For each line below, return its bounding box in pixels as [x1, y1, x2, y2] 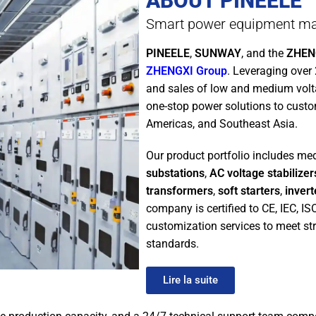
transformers [146, 184, 214, 198]
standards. [146, 237, 200, 251]
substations [146, 166, 205, 181]
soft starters [218, 184, 281, 198]
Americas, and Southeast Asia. [146, 117, 298, 131]
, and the [241, 47, 287, 61]
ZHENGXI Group [146, 64, 228, 78]
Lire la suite [163, 274, 219, 287]
